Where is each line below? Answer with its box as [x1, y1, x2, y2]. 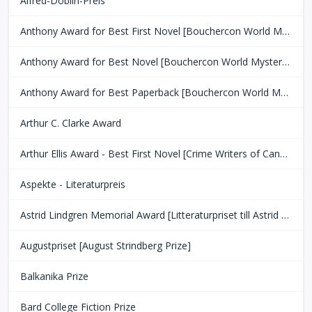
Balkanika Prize [20, 270, 88, 283]
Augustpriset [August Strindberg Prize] [20, 239, 191, 253]
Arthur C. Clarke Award [20, 116, 121, 130]
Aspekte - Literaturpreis [20, 178, 125, 192]
